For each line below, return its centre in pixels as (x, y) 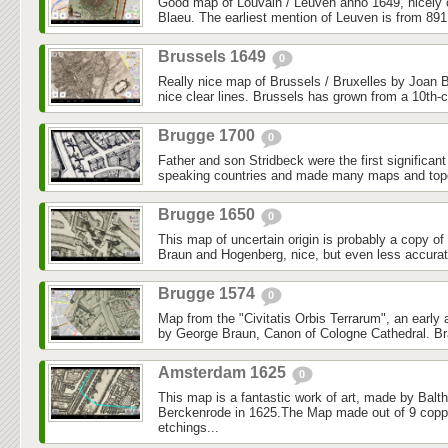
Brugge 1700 (208, 136)
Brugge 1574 (208, 294)
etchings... (188, 428)
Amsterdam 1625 (224, 373)
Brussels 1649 (214, 57)
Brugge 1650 (208, 215)
